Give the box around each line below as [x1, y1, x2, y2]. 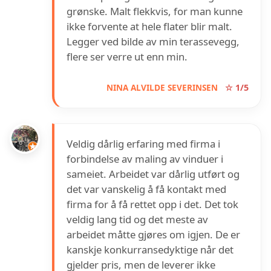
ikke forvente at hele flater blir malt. [67, 19, 232, 34]
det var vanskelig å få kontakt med [67, 182, 226, 197]
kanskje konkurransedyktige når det [67, 243, 233, 257]
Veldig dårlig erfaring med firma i [67, 137, 220, 151]
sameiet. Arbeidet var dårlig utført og [67, 167, 240, 181]
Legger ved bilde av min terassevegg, [67, 34, 240, 49]
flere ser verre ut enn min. [67, 50, 188, 64]
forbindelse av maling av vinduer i [67, 152, 223, 166]
